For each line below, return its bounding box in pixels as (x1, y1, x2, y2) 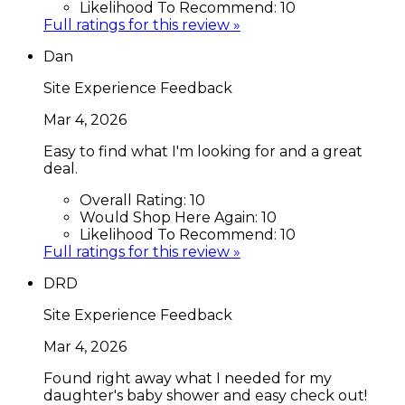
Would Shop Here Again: (80, 208, 261, 226)
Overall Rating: (80, 191, 190, 209)
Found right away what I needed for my (43, 369, 332, 387)
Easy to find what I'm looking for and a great (43, 142, 363, 160)
